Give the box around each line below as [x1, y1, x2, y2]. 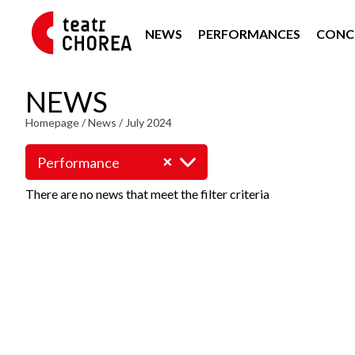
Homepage [25, 116, 79, 129]
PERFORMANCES [197, 25, 300, 41]
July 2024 [125, 116, 172, 129]
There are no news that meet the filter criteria [25, 186, 269, 201]
